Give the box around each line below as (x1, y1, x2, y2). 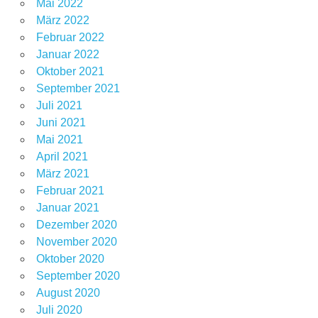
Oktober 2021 (35, 65, 104, 78)
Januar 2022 (35, 48, 99, 61)
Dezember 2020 (35, 219, 117, 231)
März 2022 (35, 14, 89, 27)
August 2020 (35, 287, 100, 300)
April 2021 (35, 150, 88, 163)
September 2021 (35, 82, 120, 95)
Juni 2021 (35, 116, 86, 129)
